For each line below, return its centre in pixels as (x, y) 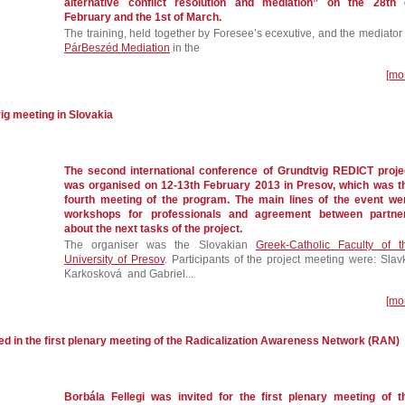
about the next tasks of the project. (153, 229)
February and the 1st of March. (143, 17)
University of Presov (114, 259)
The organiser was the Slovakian (160, 245)
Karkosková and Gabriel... (129, 274)
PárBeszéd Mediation (117, 48)
